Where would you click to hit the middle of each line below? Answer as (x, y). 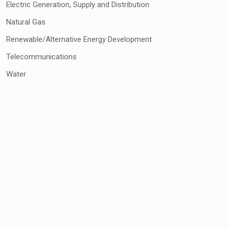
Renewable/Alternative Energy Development (79, 40)
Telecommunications (42, 57)
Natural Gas (26, 22)
